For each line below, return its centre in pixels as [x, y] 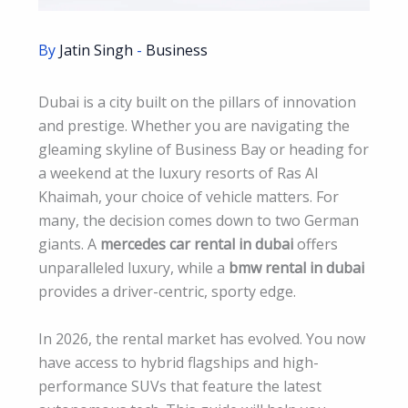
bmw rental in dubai [296, 267]
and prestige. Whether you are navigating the [194, 125]
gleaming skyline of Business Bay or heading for [204, 149]
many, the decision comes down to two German [199, 220]
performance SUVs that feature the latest [180, 386]
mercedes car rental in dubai [197, 244]
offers [316, 244]
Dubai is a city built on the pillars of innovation [197, 102]
